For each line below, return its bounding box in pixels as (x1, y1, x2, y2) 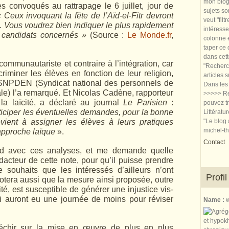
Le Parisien (123, 98, 167, 107)
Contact (203, 139, 225, 146)
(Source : (86, 31, 128, 39)
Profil (206, 172, 227, 182)
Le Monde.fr (127, 31, 172, 39)
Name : (203, 196, 226, 203)
